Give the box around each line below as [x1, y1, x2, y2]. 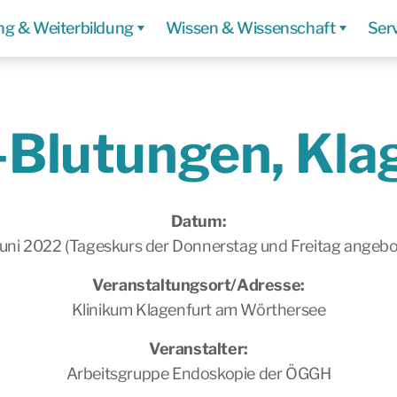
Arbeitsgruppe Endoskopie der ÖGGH [66, 364, 331, 383]
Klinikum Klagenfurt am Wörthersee [71, 300, 326, 319]
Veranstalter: [149, 339, 248, 358]
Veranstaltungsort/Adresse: [92, 276, 305, 294]
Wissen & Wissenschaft [165, 19, 336, 37]
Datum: [170, 212, 227, 230]
